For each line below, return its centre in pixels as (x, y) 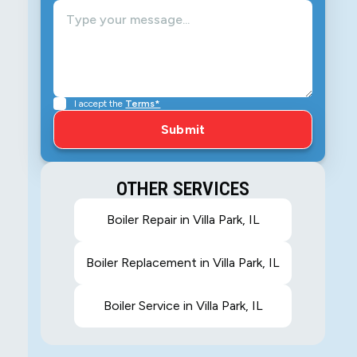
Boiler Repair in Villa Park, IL (183, 220)
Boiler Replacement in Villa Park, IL (183, 263)
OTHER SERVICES (183, 189)
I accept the (100, 104)
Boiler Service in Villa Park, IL (183, 306)
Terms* (143, 104)
